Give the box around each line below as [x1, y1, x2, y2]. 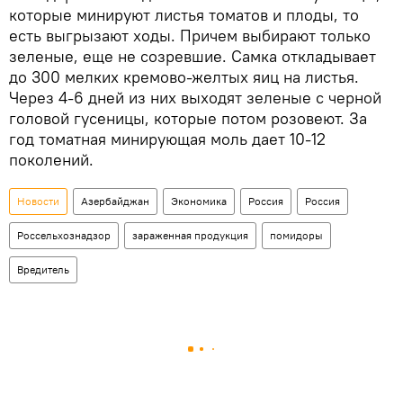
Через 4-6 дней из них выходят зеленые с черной [9, 86, 381, 108]
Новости [17, 193, 59, 208]
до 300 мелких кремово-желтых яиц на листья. [9, 66, 359, 87]
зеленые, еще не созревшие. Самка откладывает [9, 45, 376, 67]
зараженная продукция [132, 228, 248, 242]
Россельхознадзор [17, 228, 111, 242]
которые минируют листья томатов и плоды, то [9, 4, 359, 25]
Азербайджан [81, 193, 149, 208]
